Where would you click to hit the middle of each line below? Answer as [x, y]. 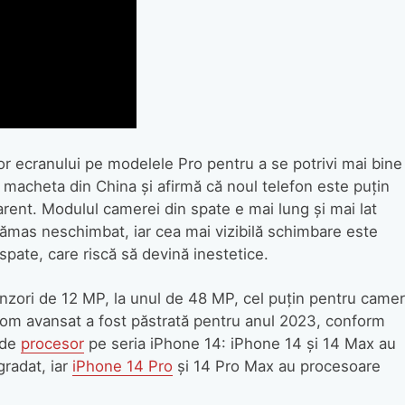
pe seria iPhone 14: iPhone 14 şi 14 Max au [240, 343]
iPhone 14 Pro [122, 366]
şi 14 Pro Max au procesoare [276, 366]
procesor [52, 343]
